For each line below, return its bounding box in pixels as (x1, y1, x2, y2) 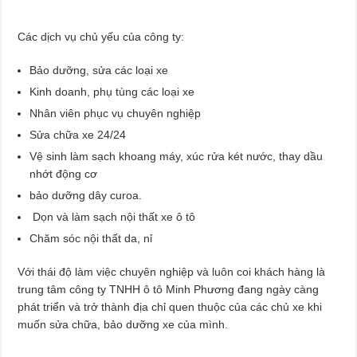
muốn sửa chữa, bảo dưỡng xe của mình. (18, 317, 229, 331)
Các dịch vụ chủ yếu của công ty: (18, 29, 185, 43)
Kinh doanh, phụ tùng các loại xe (29, 84, 195, 98)
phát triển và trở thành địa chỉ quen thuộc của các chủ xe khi (18, 300, 323, 313)
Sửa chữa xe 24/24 (29, 127, 127, 141)
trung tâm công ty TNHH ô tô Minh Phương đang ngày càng (18, 282, 320, 296)
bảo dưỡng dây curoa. (29, 188, 143, 202)
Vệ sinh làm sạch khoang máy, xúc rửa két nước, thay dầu (29, 149, 324, 163)
